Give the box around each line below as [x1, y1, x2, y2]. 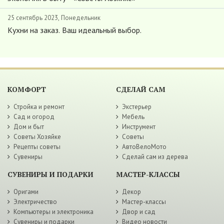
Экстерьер [122, 102, 152, 111]
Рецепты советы [13, 142, 60, 151]
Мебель [122, 112, 145, 121]
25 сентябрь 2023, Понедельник [7, 13, 100, 22]
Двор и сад [122, 207, 156, 216]
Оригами [13, 187, 38, 196]
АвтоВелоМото [122, 142, 167, 151]
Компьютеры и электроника [13, 207, 93, 216]
